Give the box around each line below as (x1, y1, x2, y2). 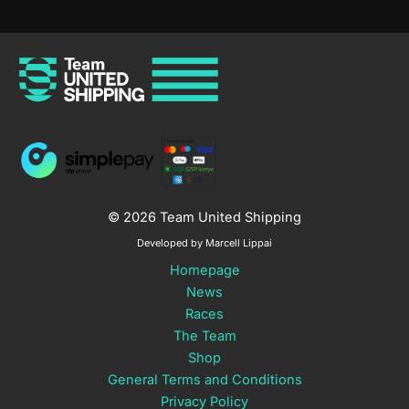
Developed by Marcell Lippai (137, 236, 272, 249)
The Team (173, 328, 236, 345)
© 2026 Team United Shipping (108, 209, 301, 226)
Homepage (169, 262, 240, 279)
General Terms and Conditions (107, 372, 302, 389)
